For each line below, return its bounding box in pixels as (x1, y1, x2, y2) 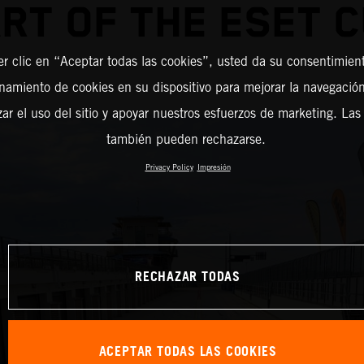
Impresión (197, 162, 231, 171)
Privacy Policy (145, 162, 193, 171)
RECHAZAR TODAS (134, 264, 240, 290)
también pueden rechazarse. (106, 132, 266, 147)
